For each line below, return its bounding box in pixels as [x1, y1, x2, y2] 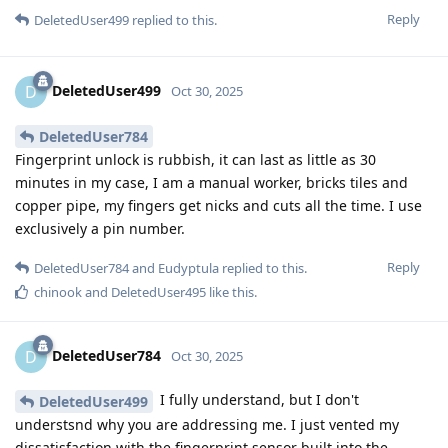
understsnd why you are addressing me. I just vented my [15, 414, 399, 434]
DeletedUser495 [111, 283, 206, 302]
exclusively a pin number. [15, 219, 185, 239]
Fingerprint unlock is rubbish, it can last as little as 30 [15, 150, 376, 170]
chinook [34, 283, 82, 302]
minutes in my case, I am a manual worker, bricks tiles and [15, 173, 408, 193]
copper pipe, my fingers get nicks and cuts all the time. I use [15, 196, 422, 216]
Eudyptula [158, 259, 219, 278]
